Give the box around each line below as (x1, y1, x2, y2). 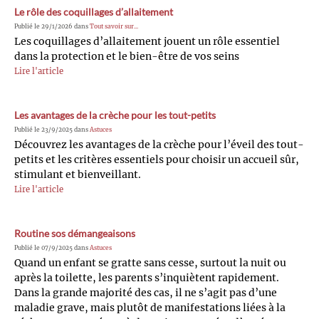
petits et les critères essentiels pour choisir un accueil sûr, (14, 152, 299, 166)
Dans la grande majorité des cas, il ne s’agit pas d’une (14, 286, 277, 299)
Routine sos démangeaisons (14, 226, 135, 239)
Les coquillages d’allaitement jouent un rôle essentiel (14, 34, 280, 48)
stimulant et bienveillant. (14, 167, 141, 181)
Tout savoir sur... (90, 22, 138, 30)
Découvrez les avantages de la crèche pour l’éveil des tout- (14, 137, 304, 151)
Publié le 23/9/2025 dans (14, 125, 90, 133)
